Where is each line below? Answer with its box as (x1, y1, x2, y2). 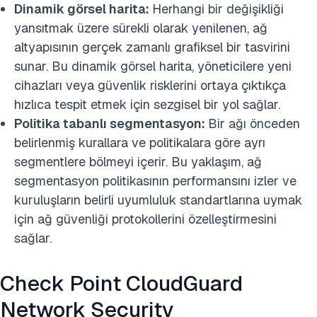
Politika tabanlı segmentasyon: (14, 115, 208, 132)
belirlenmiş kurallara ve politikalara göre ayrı (14, 134, 265, 151)
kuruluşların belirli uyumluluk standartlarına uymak (14, 192, 302, 209)
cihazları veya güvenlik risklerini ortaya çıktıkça (14, 77, 286, 94)
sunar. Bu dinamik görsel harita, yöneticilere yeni (14, 58, 292, 75)
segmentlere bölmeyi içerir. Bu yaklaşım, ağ (14, 154, 262, 171)
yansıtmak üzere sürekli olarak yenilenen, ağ (14, 20, 267, 37)
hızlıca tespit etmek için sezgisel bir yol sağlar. (14, 96, 280, 113)
